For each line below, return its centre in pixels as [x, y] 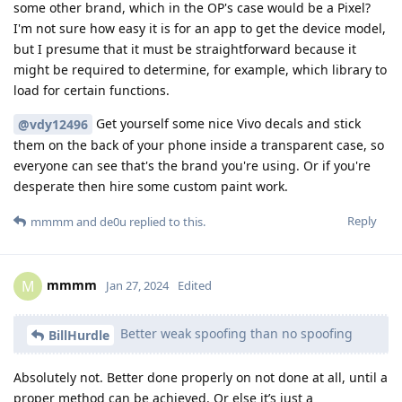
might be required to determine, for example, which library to [200, 69]
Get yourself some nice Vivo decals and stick [227, 123]
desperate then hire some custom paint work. [151, 187]
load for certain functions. [92, 90]
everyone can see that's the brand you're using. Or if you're [192, 166]
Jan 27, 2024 [137, 286]
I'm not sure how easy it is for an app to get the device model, [200, 28]
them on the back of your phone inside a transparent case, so [199, 145]
